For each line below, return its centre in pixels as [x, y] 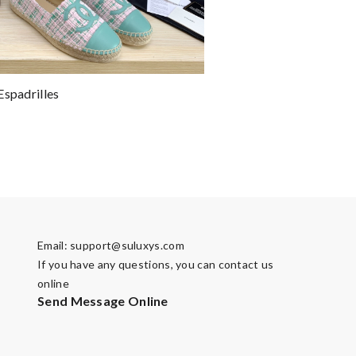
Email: [54, 245]
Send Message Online [103, 301]
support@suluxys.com [127, 245]
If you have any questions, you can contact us [156, 264]
